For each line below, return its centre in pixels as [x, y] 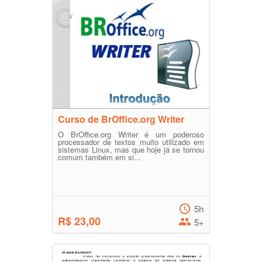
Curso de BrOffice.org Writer [121, 119]
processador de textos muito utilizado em [131, 142]
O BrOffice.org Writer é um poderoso [131, 134]
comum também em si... [99, 157]
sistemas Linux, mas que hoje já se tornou [131, 149]
